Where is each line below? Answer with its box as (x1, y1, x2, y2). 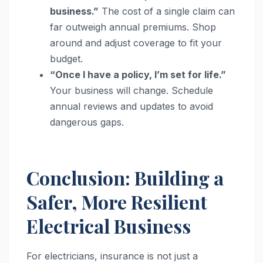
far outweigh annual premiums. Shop (50, 21, 216, 33)
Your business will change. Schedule (50, 84, 213, 96)
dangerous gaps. (50, 116, 124, 128)
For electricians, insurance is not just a (26, 249, 198, 262)
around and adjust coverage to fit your (50, 36, 222, 49)
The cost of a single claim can (99, 5, 235, 17)
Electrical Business (26, 213, 191, 238)
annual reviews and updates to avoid (50, 100, 213, 112)
